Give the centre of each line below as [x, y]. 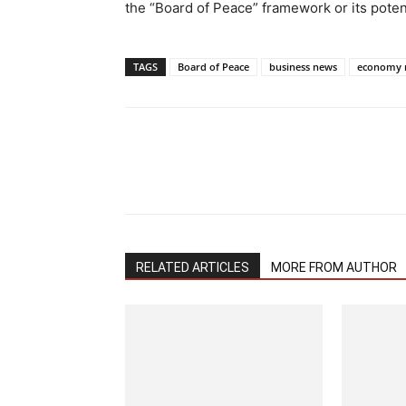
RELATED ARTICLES [193, 267]
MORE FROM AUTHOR [334, 267]
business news [303, 67]
